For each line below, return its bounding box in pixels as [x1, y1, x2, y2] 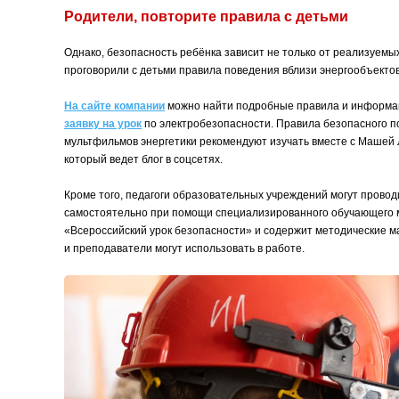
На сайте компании [64, 100, 165, 113]
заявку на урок [64, 118, 142, 131]
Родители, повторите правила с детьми [64, 9, 348, 25]
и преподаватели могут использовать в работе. [64, 242, 305, 256]
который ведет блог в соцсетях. [64, 153, 223, 167]
